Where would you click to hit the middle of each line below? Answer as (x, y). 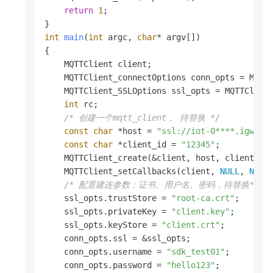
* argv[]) (179, 37)
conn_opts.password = (105, 265)
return (79, 11)
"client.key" (200, 212)
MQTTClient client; (98, 64)
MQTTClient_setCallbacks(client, (132, 172)
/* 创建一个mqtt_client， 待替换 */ (142, 118)
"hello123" (191, 265)
